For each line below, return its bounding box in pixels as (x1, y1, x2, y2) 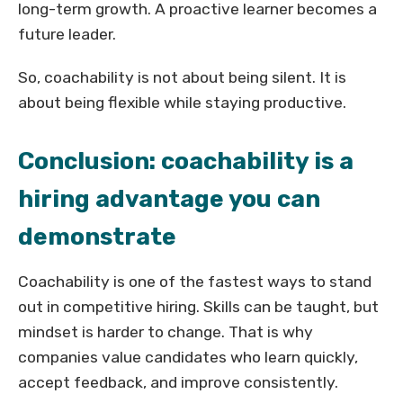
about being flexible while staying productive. (18, 94, 346, 112)
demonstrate (18, 222, 176, 252)
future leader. (18, 25, 116, 44)
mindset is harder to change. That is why (18, 323, 313, 342)
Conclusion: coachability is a (18, 147, 354, 176)
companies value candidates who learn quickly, (18, 348, 358, 367)
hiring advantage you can (18, 184, 320, 214)
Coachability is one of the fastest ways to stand (18, 273, 372, 291)
